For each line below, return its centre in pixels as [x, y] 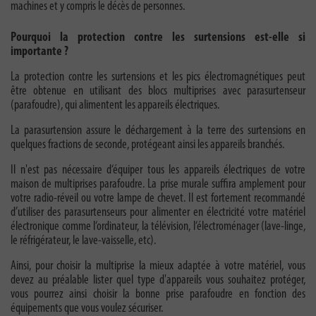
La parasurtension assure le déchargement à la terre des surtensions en [158, 131]
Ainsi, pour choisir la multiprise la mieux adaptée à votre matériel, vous [158, 267]
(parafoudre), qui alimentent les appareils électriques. [115, 106]
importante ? [39, 52]
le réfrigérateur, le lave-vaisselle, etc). [83, 241]
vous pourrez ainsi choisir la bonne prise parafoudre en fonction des [158, 295]
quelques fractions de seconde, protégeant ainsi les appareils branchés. [147, 145]
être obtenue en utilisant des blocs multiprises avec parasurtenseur [158, 92]
